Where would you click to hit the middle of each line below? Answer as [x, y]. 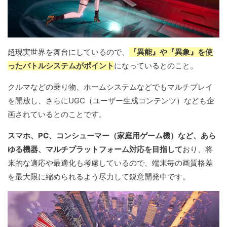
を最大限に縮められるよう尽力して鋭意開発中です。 [99, 177]
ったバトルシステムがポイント [61, 66]
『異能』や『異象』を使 [171, 52]
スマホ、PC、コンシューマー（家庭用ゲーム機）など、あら [112, 136]
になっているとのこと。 [156, 66]
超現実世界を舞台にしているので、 [68, 52]
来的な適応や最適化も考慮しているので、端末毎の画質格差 [110, 163]
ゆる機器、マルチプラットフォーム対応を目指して [95, 149]
